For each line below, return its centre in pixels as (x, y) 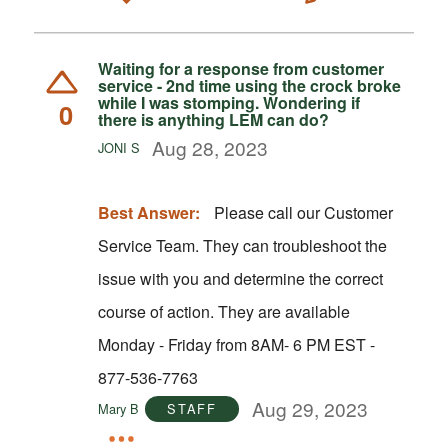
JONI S (118, 147)
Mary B (118, 408)
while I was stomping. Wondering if (228, 102)
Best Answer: (148, 212)
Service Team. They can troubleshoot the (242, 245)
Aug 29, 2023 (309, 408)
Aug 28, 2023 (210, 147)
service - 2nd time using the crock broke (249, 85)
